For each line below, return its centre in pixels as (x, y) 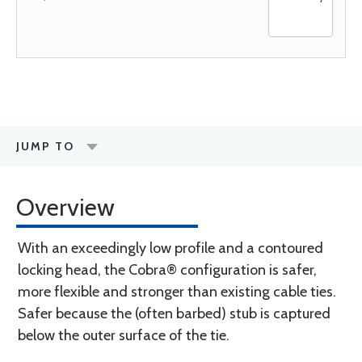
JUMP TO (45, 146)
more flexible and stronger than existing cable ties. (177, 292)
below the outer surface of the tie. (124, 335)
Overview (65, 207)
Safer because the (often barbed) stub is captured (174, 314)
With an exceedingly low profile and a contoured (170, 248)
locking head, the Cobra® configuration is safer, (167, 270)
